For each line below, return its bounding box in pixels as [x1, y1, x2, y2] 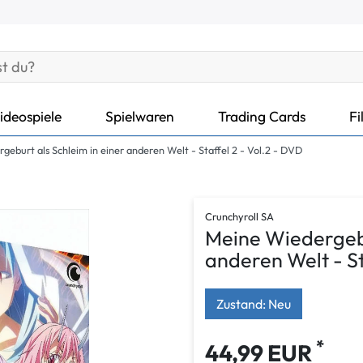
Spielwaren [105, 106, 174, 126]
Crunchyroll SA [205, 210, 274, 224]
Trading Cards [218, 106, 305, 126]
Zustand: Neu [216, 295, 291, 312]
